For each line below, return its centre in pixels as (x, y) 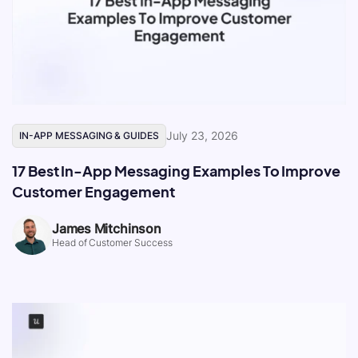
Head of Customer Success (113, 243)
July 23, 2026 (202, 136)
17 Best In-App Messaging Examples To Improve (177, 171)
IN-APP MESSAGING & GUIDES (89, 136)
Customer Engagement (93, 192)
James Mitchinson (107, 229)
